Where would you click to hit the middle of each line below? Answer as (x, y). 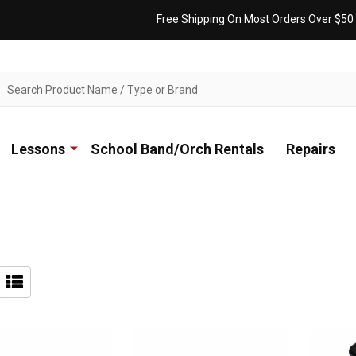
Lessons (38, 149)
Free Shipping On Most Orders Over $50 (255, 19)
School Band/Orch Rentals (177, 149)
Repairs (311, 149)
